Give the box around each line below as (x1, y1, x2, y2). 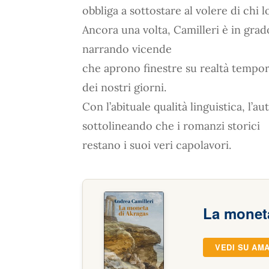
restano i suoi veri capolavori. (82, 138, 231, 152)
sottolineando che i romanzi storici (82, 119, 260, 133)
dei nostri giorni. (82, 80, 166, 94)
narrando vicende (82, 42, 172, 56)
